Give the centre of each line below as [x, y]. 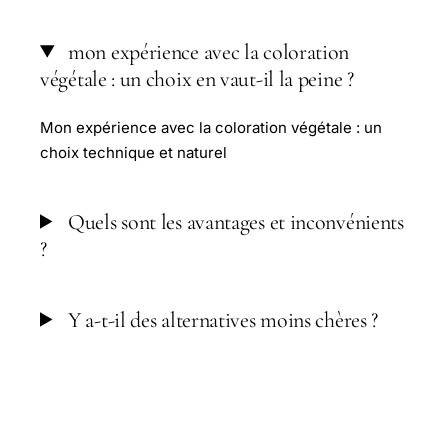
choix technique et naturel [133, 152]
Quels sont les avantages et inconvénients [233, 221]
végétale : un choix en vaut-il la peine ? [197, 78]
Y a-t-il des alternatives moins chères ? [221, 319]
